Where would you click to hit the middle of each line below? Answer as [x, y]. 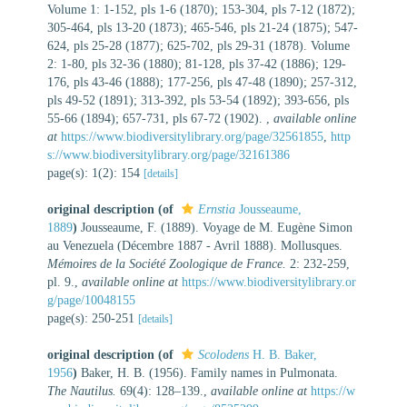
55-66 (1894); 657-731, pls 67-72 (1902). [157, 118]
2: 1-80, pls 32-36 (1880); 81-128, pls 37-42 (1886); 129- [197, 64]
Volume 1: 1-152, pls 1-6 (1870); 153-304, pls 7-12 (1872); [201, 9]
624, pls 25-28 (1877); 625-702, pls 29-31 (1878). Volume [199, 45]
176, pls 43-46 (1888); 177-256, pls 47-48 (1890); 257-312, [202, 82]
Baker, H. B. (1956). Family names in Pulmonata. [209, 372]
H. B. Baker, [283, 354]
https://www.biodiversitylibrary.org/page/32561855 [192, 136]
